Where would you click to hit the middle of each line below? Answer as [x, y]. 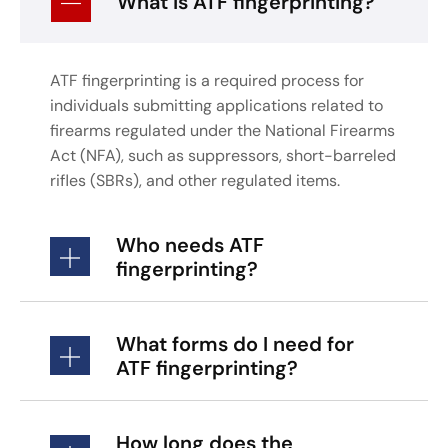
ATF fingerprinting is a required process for [207, 80]
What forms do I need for [235, 343]
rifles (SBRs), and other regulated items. [195, 180]
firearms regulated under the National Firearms [222, 130]
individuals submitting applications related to [216, 105]
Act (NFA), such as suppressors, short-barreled [223, 155]
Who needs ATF [190, 244]
